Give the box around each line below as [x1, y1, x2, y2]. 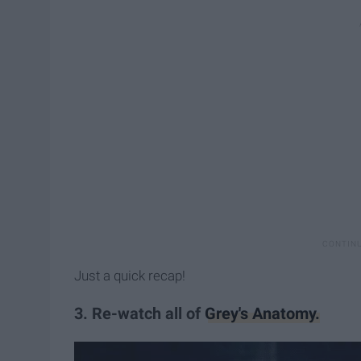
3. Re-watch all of [74, 304, 205, 323]
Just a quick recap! [74, 267, 185, 284]
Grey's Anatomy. [205, 304, 320, 323]
